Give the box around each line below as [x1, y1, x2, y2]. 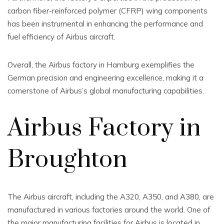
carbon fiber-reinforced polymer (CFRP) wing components [7, 6, 207, 15]
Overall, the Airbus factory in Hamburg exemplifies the [7, 60, 194, 69]
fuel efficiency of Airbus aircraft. [7, 32, 115, 41]
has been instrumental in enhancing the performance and [7, 19, 203, 28]
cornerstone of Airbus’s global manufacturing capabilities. [7, 86, 204, 95]
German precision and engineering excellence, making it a [7, 73, 203, 82]
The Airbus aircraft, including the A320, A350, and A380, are [7, 192, 214, 201]
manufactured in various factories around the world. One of [7, 205, 210, 214]
